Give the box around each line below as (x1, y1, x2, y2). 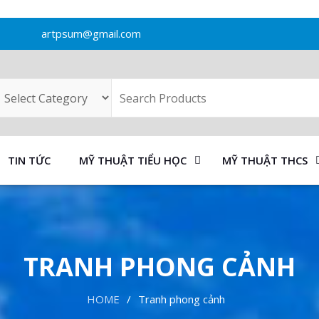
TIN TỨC (8, 153, 51, 167)
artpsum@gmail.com (38, 26, 142, 41)
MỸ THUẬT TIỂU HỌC (79, 153, 187, 167)
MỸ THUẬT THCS (222, 153, 308, 167)
